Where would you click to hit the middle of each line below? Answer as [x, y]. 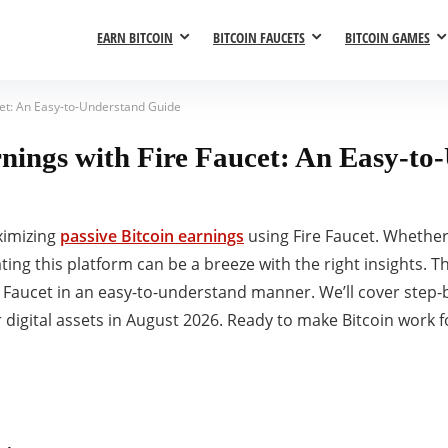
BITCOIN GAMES [387, 38]
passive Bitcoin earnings [152, 235]
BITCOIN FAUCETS [259, 38]
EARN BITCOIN [135, 38]
